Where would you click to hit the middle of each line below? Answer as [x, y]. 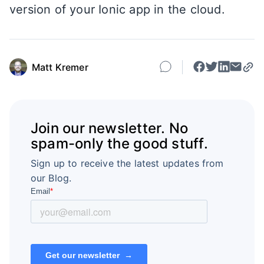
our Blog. [51, 178]
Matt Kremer [60, 67]
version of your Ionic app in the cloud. [117, 10]
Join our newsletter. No [109, 128]
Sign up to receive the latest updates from [127, 164]
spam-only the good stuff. [119, 144]
